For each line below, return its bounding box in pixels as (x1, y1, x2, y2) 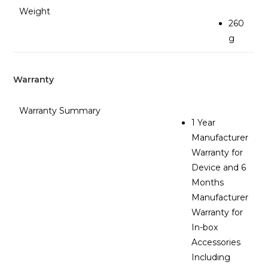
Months (191, 177, 224, 188)
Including (191, 252, 231, 263)
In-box (191, 222, 218, 233)
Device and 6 (191, 162, 246, 173)
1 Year (191, 117, 216, 129)
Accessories (191, 237, 241, 248)
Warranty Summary (19, 105, 101, 117)
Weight (19, 5, 51, 17)
